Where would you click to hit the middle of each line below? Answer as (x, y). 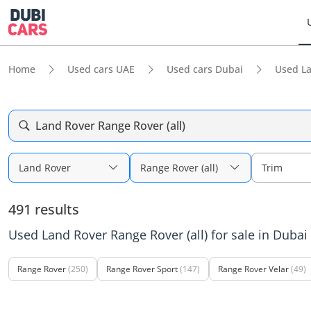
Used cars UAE (101, 69)
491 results (44, 209)
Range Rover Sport (142, 269)
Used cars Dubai (205, 69)
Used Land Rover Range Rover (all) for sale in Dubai (158, 235)
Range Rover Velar (253, 269)
